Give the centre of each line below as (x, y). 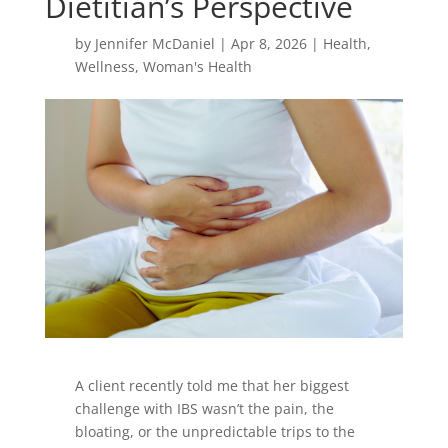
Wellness (104, 67)
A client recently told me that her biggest (211, 386)
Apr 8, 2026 (268, 44)
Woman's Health (197, 67)
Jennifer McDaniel (154, 44)
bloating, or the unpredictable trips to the (214, 432)
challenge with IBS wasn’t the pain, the (204, 409)
